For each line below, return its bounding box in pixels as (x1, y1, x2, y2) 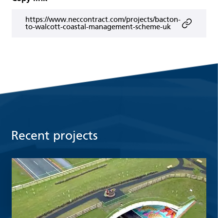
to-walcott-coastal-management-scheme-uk (25, 22, 171, 31)
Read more (12, 159, 53, 170)
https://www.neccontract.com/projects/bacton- (25, 15, 181, 24)
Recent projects (11, 128, 98, 143)
